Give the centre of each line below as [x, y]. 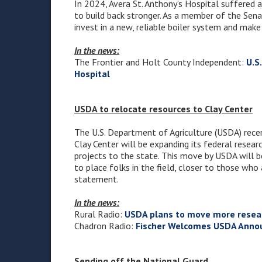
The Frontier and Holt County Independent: [160, 62]
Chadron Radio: [105, 226]
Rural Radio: [99, 214]
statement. [96, 179]
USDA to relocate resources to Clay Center [163, 109]
